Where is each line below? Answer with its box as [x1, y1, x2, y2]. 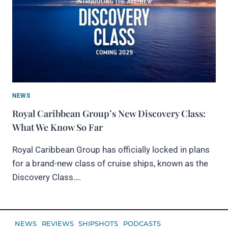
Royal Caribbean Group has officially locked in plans [12, 145, 210, 155]
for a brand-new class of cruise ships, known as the [12, 158, 208, 169]
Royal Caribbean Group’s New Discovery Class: [12, 107, 206, 120]
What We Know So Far [12, 121, 103, 134]
